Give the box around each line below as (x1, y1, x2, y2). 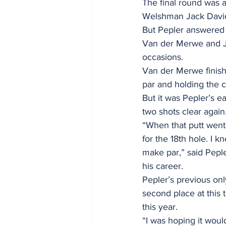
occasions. (142, 51, 183, 62)
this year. (142, 201, 180, 212)
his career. (142, 160, 186, 171)
